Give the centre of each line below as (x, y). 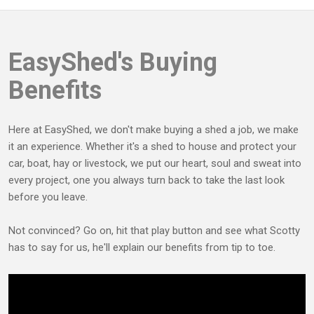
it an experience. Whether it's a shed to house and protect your (152, 146)
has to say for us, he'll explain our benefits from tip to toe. (142, 247)
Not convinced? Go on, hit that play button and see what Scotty (154, 230)
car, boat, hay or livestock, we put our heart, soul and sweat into (155, 163)
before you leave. (48, 197)
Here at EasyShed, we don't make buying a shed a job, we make (153, 129)
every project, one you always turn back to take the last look (146, 180)
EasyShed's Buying (113, 62)
